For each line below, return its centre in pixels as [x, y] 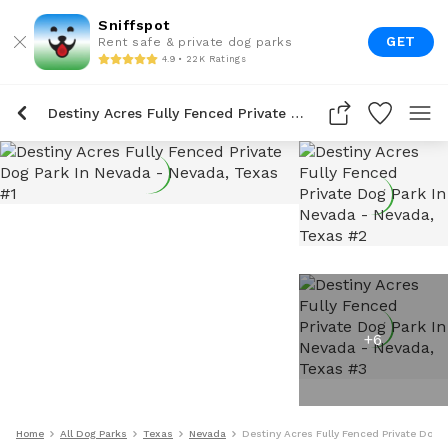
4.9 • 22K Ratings [204, 58]
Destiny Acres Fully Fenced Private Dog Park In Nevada [297, 113]
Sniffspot [134, 25]
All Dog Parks [93, 433]
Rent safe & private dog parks [195, 42]
